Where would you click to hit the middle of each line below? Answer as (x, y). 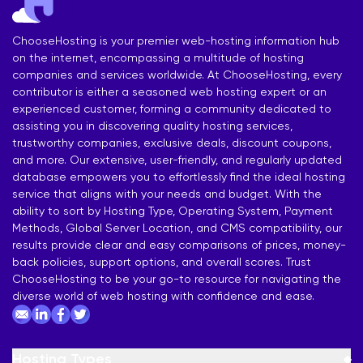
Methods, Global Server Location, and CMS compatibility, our (177, 228)
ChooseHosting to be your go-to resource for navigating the (177, 279)
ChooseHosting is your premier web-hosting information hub (176, 41)
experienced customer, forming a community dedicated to (172, 109)
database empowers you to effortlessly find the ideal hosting (179, 177)
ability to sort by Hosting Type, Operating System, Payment (173, 211)
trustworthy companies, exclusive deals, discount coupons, (172, 143)
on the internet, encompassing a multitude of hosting (158, 58)
